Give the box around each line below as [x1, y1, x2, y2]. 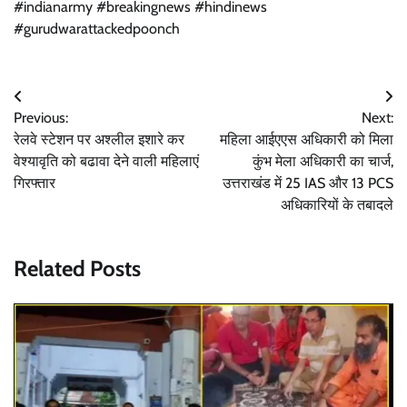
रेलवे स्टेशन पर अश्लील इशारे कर [14, 130, 184, 148]
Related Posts [14, 254, 141, 282]
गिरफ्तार [14, 174, 55, 192]
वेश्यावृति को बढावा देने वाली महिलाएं [14, 152, 199, 170]
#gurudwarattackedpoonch [14, 19, 180, 37]
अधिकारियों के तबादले [281, 195, 393, 213]
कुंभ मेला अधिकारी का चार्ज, [253, 152, 393, 170]
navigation [13, 119, 111, 146]
